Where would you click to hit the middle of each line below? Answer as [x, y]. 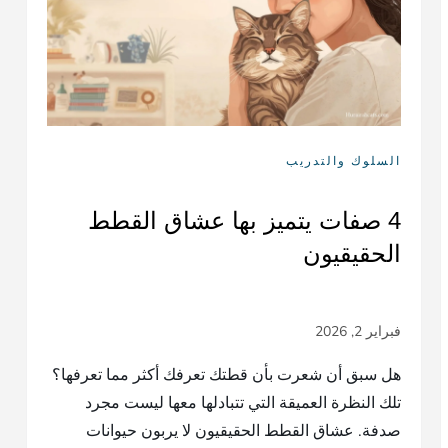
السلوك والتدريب [343, 160]
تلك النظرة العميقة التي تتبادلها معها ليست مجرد [242, 402]
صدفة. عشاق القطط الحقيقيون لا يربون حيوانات [243, 430]
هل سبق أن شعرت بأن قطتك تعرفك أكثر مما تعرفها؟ [226, 374]
